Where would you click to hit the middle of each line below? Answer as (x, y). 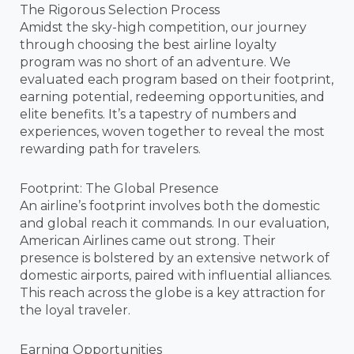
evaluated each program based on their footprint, (177, 79)
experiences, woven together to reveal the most (172, 131)
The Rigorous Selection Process (120, 9)
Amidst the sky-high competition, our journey (163, 27)
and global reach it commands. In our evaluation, (174, 223)
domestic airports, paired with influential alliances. (176, 275)
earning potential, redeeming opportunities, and (172, 96)
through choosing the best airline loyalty (148, 44)
